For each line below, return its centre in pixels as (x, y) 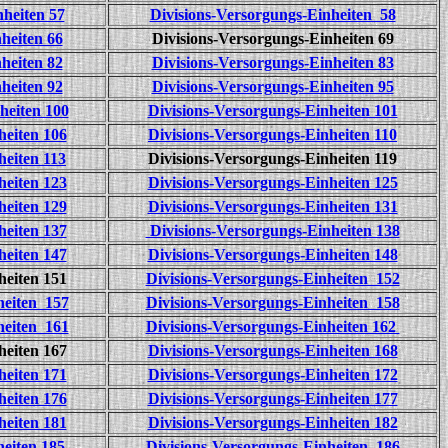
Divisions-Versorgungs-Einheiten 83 (272, 62)
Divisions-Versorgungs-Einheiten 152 (272, 278)
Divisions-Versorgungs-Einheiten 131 (272, 206)
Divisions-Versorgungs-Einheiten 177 (272, 398)
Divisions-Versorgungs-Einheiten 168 (272, 350)
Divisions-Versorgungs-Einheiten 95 (272, 86)
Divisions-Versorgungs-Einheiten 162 (272, 326)
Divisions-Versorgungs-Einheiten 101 (272, 110)
